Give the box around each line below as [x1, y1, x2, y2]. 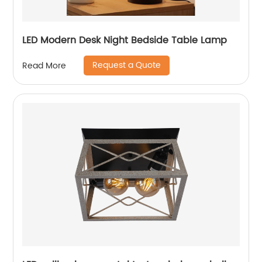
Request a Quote [92, 58, 161, 73]
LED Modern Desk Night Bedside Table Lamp [22, 33, 227, 49]
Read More [22, 58, 67, 73]
